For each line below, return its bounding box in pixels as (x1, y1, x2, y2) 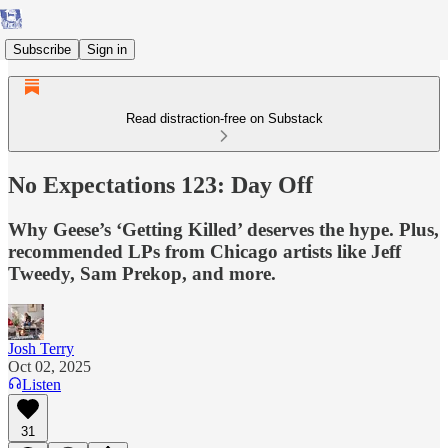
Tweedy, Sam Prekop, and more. (8, 262, 276, 284)
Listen (22, 375, 61, 393)
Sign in (87, 41, 127, 57)
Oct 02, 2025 (8, 357, 91, 375)
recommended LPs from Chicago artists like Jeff (8, 240, 401, 262)
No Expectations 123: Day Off (8, 171, 313, 198)
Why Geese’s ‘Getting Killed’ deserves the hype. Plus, (8, 218, 439, 240)
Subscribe (13, 41, 71, 57)
